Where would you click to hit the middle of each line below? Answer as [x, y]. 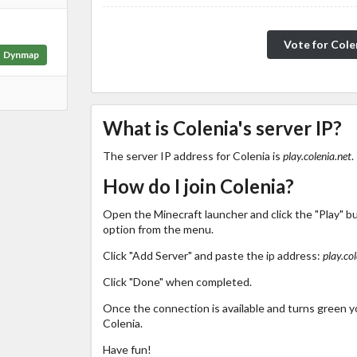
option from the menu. [158, 229]
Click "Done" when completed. [177, 281]
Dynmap [21, 55]
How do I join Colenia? [198, 186]
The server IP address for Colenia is [192, 155]
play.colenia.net [317, 155]
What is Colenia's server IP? [222, 127]
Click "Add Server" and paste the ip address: [212, 255]
